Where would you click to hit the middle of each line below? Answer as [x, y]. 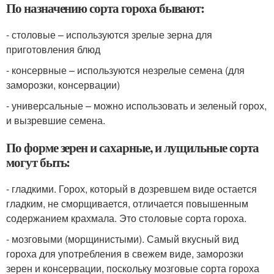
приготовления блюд [53, 49]
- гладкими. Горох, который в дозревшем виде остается [131, 189]
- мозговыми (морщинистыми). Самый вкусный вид [122, 239]
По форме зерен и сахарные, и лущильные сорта [132, 147]
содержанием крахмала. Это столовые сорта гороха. [126, 218]
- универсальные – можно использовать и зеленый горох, [136, 106]
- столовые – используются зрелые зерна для [109, 35]
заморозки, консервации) [63, 85]
